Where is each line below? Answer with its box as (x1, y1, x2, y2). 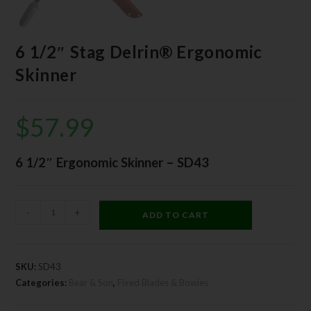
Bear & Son (69, 276, 114, 288)
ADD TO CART (142, 209, 210, 220)
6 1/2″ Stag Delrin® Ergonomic (15, 41, 262, 62)
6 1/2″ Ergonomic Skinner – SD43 (15, 154, 210, 170)
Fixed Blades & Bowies (117, 276, 209, 288)
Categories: (15, 276, 69, 288)
